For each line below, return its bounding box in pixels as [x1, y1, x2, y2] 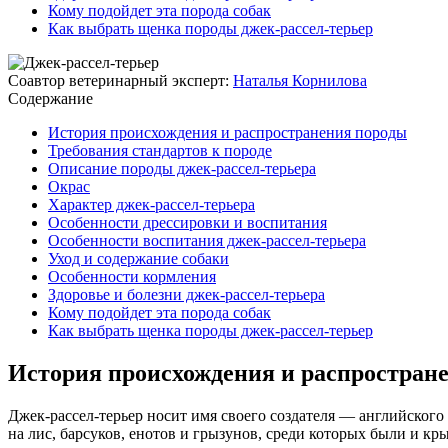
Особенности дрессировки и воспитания [48, 213, 327, 231]
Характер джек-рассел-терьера [48, 195, 255, 213]
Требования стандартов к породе [48, 141, 272, 159]
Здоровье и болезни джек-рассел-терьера [48, 285, 325, 303]
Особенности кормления [48, 267, 216, 285]
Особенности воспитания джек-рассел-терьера [48, 231, 366, 249]
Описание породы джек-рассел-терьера [48, 159, 316, 177]
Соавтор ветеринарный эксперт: [8, 71, 229, 89]
